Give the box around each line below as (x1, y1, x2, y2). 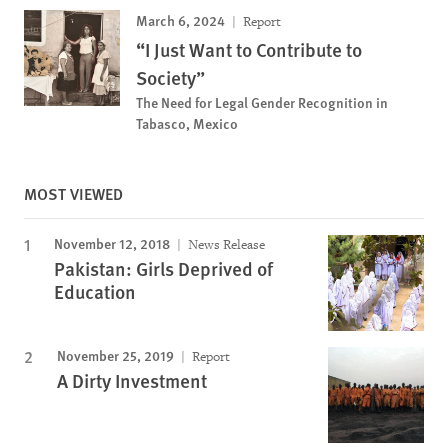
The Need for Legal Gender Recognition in (136, 92, 388, 112)
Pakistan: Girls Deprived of (54, 255, 273, 282)
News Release (185, 236, 265, 253)
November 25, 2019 (57, 345, 174, 365)
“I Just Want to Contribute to (136, 36, 362, 63)
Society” (136, 64, 205, 91)
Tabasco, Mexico (136, 113, 238, 133)
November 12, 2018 (54, 233, 170, 253)
